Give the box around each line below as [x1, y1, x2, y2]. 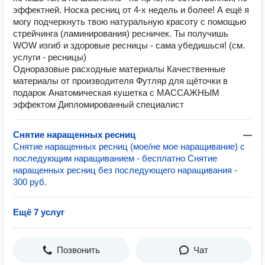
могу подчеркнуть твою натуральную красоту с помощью [13, 17, 246, 27]
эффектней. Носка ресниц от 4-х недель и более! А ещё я [13, 5, 249, 15]
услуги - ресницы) [13, 52, 86, 62]
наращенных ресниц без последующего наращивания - [13, 165, 237, 175]
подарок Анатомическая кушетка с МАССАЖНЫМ [13, 88, 219, 98]
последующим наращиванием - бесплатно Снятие [13, 153, 217, 163]
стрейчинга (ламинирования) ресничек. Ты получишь [13, 28, 228, 38]
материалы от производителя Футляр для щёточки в [13, 76, 228, 86]
